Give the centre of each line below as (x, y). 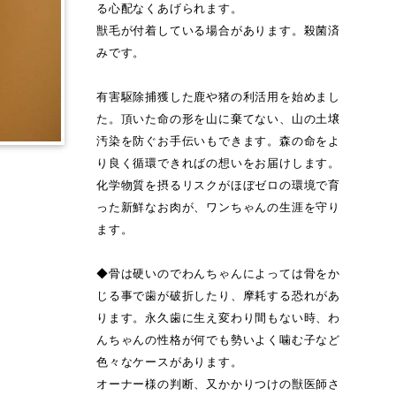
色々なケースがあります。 (170, 362)
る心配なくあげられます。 (170, 9)
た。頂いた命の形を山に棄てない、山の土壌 (219, 119)
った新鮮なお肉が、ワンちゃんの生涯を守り (219, 208)
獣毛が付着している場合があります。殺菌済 (219, 31)
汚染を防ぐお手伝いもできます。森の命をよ (219, 141)
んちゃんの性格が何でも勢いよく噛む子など (219, 340)
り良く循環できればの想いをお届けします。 (219, 164)
